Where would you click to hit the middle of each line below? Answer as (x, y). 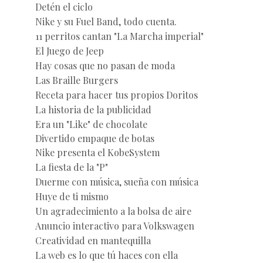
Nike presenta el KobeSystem (97, 152)
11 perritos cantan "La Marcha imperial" (119, 36)
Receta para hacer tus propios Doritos (116, 95)
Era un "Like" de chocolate (91, 124)
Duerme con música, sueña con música (117, 181)
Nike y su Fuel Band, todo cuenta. (106, 21)
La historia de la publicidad (93, 109)
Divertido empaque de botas (95, 138)
